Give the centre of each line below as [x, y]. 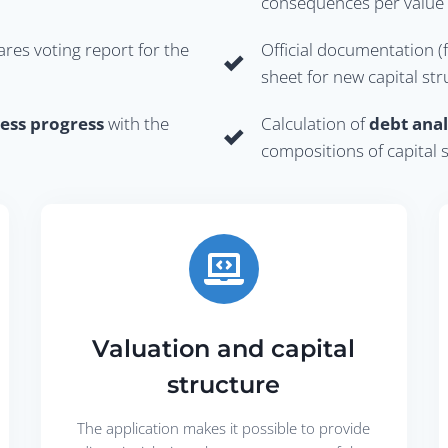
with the [136, 123]
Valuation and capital [224, 348]
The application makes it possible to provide [224, 427]
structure [224, 384]
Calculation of [315, 123]
